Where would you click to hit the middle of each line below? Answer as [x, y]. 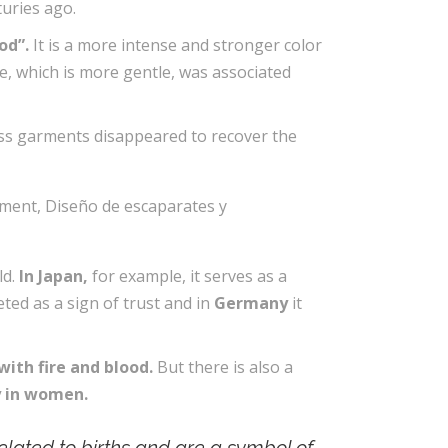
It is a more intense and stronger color [175, 45]
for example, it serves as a [187, 276]
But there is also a [223, 367]
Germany [253, 303]
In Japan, [53, 276]
